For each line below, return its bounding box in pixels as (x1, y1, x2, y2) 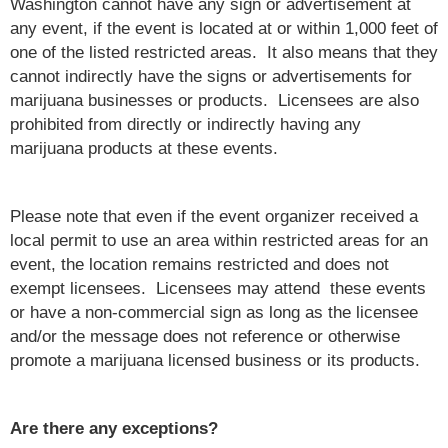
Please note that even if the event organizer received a (10, 206, 418, 227)
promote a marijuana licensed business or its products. (10, 350, 420, 371)
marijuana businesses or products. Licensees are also (10, 90, 419, 111)
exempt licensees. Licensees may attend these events (10, 278, 426, 299)
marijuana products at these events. (10, 138, 278, 159)
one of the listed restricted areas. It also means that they (10, 42, 438, 63)
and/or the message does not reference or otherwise (10, 326, 400, 347)
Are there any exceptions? (10, 418, 218, 439)
